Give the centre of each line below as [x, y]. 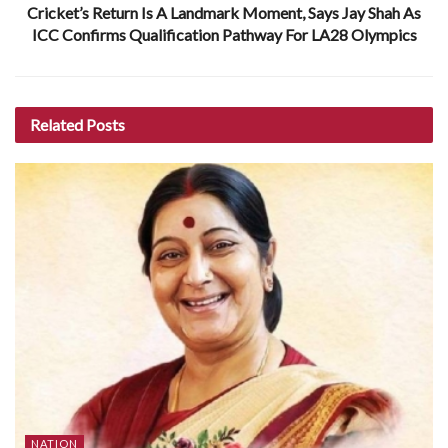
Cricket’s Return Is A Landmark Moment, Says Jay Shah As [224, 12]
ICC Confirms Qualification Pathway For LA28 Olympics [224, 34]
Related [56, 124]
